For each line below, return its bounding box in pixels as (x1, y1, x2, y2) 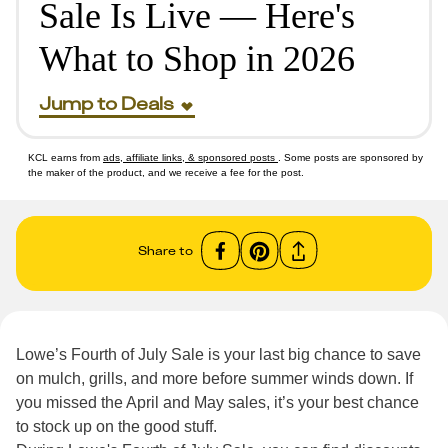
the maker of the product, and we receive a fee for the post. (28, 167, 304, 178)
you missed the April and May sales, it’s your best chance (16, 394, 419, 411)
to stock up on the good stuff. (16, 418, 217, 435)
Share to (138, 242, 193, 258)
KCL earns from (28, 152, 103, 163)
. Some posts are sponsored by (278, 152, 423, 163)
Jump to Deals (39, 91, 174, 115)
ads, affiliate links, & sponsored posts (103, 152, 278, 163)
